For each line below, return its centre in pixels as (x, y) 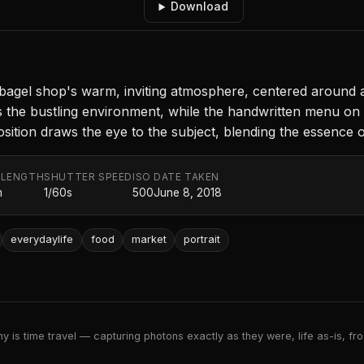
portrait (201, 240)
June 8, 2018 (188, 193)
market (149, 240)
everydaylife (42, 240)
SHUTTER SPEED (89, 177)
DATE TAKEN (187, 177)
